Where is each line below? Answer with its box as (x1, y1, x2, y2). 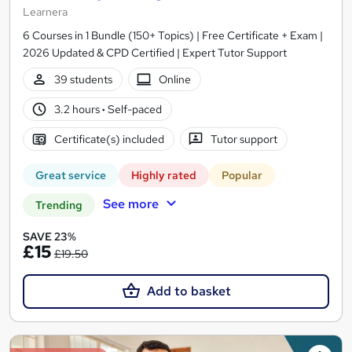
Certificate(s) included (53, 131, 164, 146)
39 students (53, 71, 112, 86)
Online (159, 71, 192, 86)
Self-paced (104, 101, 162, 116)
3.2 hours (53, 101, 102, 116)
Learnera (23, 5, 68, 20)
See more (102, 196, 159, 213)
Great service (35, 168, 106, 183)
